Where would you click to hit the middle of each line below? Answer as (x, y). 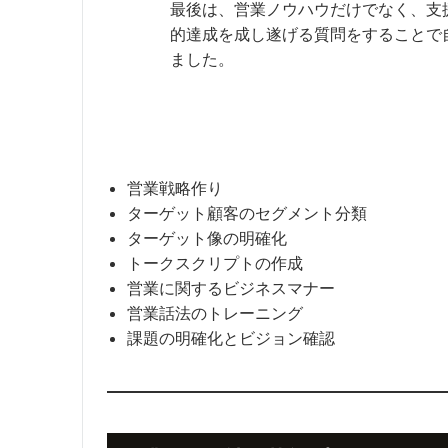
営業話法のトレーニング (215, 312)
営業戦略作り (175, 187)
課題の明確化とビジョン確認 (231, 337)
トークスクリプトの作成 (215, 262)
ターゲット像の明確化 (207, 237)
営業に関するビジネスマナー (231, 287)
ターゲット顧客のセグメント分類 (247, 212)
